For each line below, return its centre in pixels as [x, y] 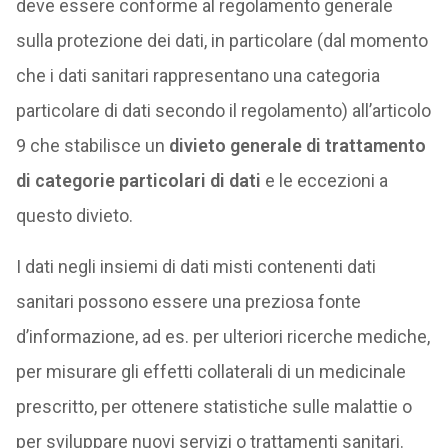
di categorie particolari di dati [138, 180]
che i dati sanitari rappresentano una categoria [197, 75]
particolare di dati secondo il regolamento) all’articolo [223, 110]
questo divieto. [74, 215]
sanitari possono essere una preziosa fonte [188, 301]
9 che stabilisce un [92, 145]
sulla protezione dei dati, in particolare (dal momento [221, 40]
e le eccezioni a [324, 180]
